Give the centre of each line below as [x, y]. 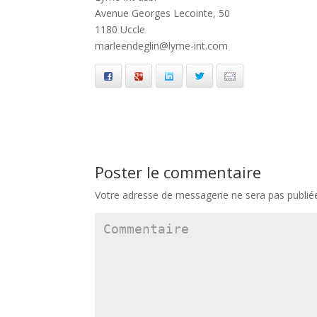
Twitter [219, 76]
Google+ [162, 76]
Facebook [134, 76]
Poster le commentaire [178, 172]
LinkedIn [192, 76]
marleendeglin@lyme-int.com [162, 46]
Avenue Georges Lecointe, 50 [163, 13]
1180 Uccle [120, 29]
